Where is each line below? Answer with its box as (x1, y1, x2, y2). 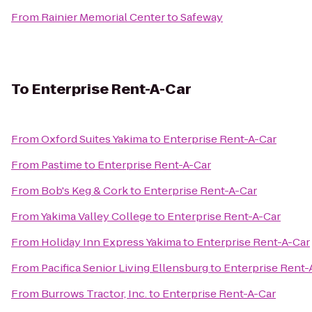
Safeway (180, 10, 223, 24)
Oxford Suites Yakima (41, 132, 148, 146)
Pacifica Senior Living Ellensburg (41, 260, 208, 275)
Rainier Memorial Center (41, 10, 165, 24)
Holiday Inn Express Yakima (41, 235, 181, 249)
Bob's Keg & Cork (41, 183, 128, 198)
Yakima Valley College (40, 209, 152, 224)
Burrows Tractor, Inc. (41, 286, 147, 301)
